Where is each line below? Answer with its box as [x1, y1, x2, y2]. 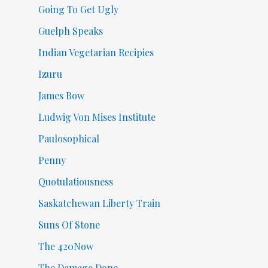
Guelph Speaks [38, 24, 103, 37]
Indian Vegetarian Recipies [38, 45, 154, 59]
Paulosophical [38, 132, 99, 145]
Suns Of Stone [38, 218, 100, 231]
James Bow [38, 89, 84, 102]
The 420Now [38, 239, 93, 252]
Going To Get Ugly [38, 2, 118, 16]
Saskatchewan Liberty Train [38, 196, 160, 209]
